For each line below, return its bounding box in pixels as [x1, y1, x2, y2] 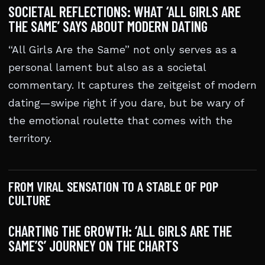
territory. [8, 132, 51, 144]
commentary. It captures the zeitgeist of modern [8, 79, 257, 91]
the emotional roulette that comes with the [8, 115, 232, 127]
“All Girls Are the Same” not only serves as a [8, 44, 237, 56]
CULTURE [8, 192, 51, 208]
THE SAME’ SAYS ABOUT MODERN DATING [8, 17, 208, 35]
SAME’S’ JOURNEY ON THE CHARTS [8, 237, 179, 254]
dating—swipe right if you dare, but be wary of [8, 97, 244, 109]
